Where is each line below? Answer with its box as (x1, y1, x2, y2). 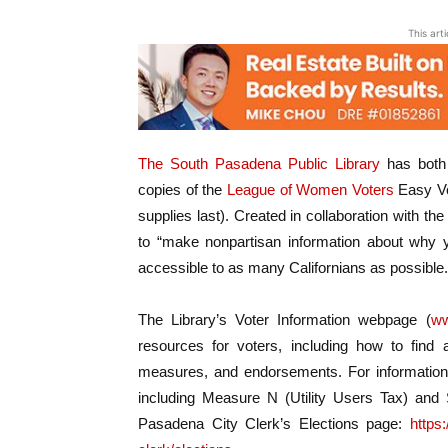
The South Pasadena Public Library (138, 155, 380, 173)
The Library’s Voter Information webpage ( (138, 311, 431, 329)
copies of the (138, 181, 227, 199)
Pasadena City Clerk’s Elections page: (138, 415, 410, 433)
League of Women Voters (226, 181, 394, 199)
